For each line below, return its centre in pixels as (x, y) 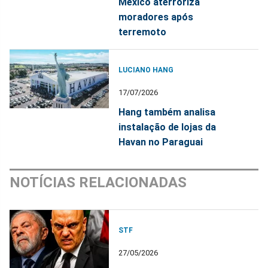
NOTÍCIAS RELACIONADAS (98, 182)
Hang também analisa (167, 112)
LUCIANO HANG (146, 70)
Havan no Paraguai (161, 142)
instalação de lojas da (167, 127)
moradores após (156, 17)
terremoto (143, 32)
